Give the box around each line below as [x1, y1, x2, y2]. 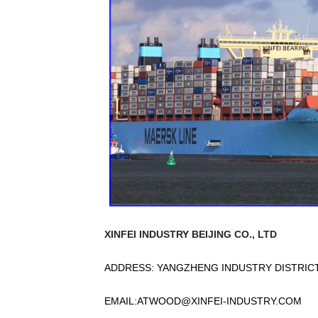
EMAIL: [104, 295, 137, 307]
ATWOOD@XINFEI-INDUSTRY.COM [137, 295, 302, 307]
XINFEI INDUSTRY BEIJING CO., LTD [104, 229, 280, 241]
